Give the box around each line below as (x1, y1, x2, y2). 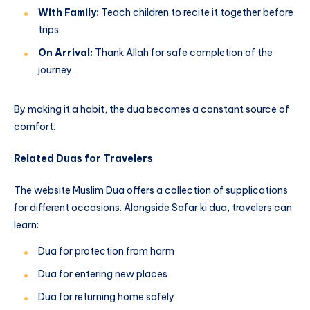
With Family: (38, 6, 99, 19)
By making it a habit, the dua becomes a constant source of (14, 103, 289, 116)
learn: (14, 218, 39, 231)
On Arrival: (38, 46, 93, 60)
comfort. (14, 120, 55, 134)
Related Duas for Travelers (14, 152, 153, 165)
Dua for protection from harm (38, 244, 174, 257)
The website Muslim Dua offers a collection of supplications (14, 183, 288, 197)
